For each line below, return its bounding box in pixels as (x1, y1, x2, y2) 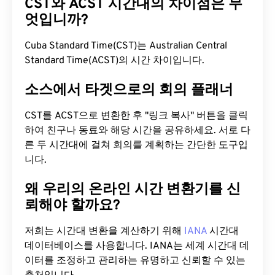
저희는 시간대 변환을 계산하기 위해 (25, 225, 184, 238)
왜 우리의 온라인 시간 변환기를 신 (25, 181, 241, 199)
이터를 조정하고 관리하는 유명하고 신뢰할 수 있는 (25, 255, 246, 267)
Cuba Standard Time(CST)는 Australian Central (25, 40, 227, 52)
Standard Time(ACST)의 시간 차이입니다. (25, 55, 204, 67)
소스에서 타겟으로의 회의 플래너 (25, 82, 233, 99)
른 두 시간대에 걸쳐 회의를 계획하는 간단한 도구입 (25, 139, 248, 152)
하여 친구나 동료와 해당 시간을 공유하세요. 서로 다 (25, 125, 250, 137)
